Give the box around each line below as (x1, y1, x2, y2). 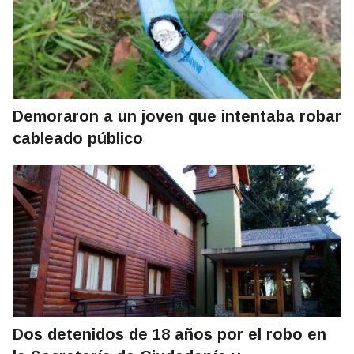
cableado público (13, 130, 143, 148)
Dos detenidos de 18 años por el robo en (13, 326, 326, 344)
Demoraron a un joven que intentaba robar (13, 107, 341, 126)
